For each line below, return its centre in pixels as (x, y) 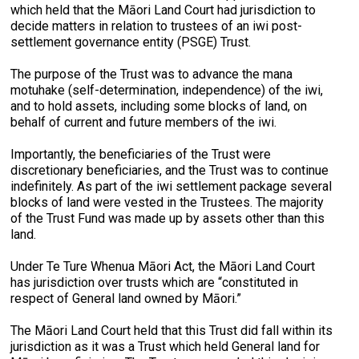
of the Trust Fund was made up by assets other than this (168, 218)
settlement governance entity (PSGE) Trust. (136, 42)
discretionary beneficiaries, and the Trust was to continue (170, 170)
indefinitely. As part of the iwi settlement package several (171, 186)
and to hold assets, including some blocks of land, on (159, 106)
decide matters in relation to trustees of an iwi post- (157, 26)
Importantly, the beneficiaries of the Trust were (141, 154)
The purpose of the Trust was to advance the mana (152, 74)
